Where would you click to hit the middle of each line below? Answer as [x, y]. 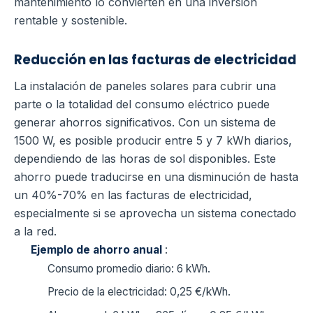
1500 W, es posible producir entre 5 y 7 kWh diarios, [153, 140]
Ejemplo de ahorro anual [98, 250]
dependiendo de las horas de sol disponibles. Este [145, 159]
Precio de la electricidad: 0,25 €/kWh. [139, 292]
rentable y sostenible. [71, 21]
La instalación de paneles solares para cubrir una [145, 86]
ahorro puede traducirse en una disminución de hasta [156, 177]
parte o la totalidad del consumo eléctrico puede [142, 104]
